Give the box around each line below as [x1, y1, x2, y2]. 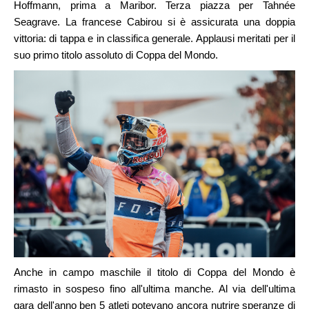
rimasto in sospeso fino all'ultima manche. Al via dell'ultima [14, 283, 295, 295]
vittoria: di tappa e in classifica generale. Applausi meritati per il [14, 32, 295, 44]
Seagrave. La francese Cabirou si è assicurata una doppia [14, 15, 295, 28]
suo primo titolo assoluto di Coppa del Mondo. [14, 48, 218, 61]
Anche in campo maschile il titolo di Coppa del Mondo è [14, 266, 295, 279]
